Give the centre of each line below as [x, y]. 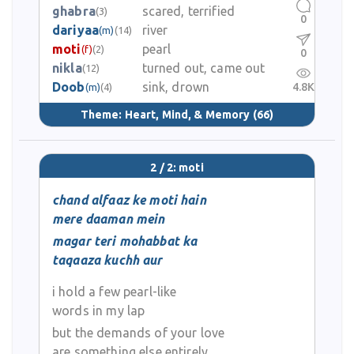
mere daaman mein [109, 219]
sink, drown [176, 87]
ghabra [74, 11]
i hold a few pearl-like [115, 292]
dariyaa [76, 30]
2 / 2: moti [177, 168]
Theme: [102, 114]
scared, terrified [188, 11]
